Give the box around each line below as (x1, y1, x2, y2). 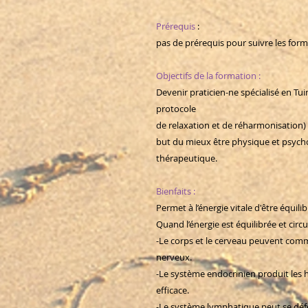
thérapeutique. (156, 152, 217, 165)
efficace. (156, 284, 189, 297)
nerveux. (156, 251, 192, 264)
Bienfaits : (156, 185, 195, 198)
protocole (156, 102, 196, 115)
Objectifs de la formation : (156, 69, 261, 82)
